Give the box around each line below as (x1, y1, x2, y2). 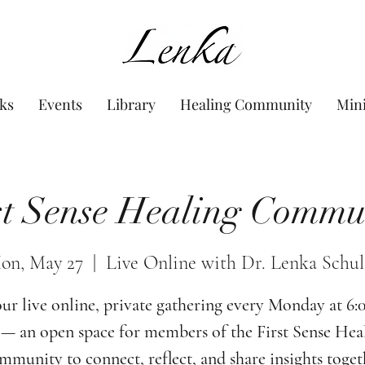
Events (38, 95, 82, 114)
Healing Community (180, 95, 312, 114)
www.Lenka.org (125, 36, 240, 56)
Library (107, 95, 156, 114)
